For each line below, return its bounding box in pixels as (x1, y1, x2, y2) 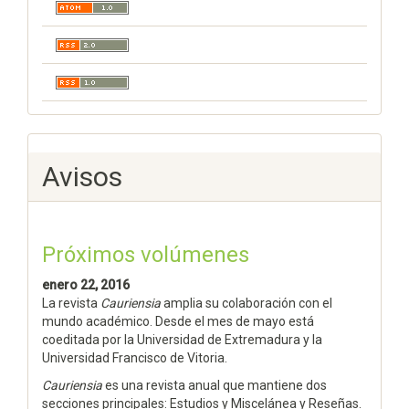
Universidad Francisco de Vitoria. (42, 350, 227, 365)
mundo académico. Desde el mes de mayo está (42, 313, 314, 329)
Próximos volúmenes (42, 241, 249, 267)
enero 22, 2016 (42, 277, 130, 292)
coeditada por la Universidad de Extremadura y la (42, 331, 322, 347)
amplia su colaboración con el (163, 295, 332, 310)
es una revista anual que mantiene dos (105, 377, 327, 393)
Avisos (42, 160, 122, 193)
